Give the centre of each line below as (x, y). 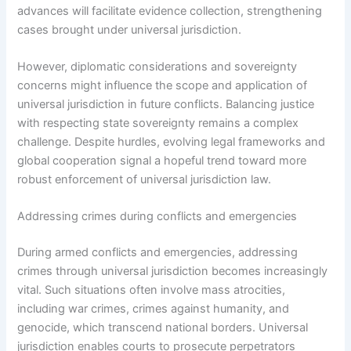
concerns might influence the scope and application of (163, 85)
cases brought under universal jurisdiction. (130, 29)
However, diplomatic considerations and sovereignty (157, 66)
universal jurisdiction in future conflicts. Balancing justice (166, 104)
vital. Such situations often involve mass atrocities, (152, 290)
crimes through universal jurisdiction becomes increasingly (173, 271)
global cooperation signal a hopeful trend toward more (162, 160)
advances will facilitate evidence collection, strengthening (170, 11)
